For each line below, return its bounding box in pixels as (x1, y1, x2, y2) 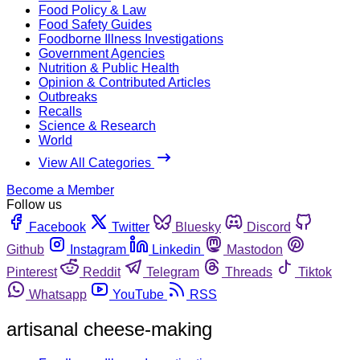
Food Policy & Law (39, 2, 146, 17)
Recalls (39, 104, 82, 118)
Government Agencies (39, 46, 165, 60)
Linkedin (152, 242, 201, 256)
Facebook (29, 219, 86, 234)
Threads (225, 264, 272, 279)
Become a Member (6, 182, 114, 197)
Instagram (70, 242, 126, 256)
